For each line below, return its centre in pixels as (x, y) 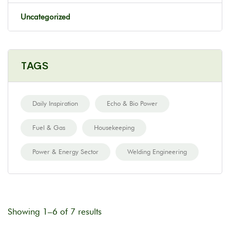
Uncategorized (45, 17)
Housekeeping (114, 127)
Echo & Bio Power (132, 103)
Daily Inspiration (55, 103)
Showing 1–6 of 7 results (55, 212)
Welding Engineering (157, 151)
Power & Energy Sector (65, 151)
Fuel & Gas (49, 127)
